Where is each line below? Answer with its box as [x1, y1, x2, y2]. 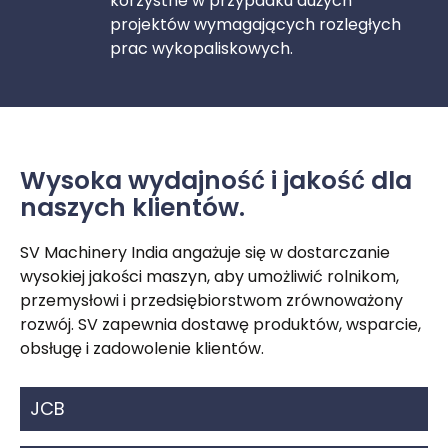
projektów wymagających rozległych [110, 12, 401, 36]
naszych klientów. [20, 189, 245, 225]
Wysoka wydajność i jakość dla [20, 162, 412, 198]
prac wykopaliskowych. [110, 36, 293, 60]
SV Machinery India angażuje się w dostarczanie [20, 240, 390, 264]
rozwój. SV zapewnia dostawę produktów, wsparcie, [20, 312, 421, 336]
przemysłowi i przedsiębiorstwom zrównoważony [20, 288, 403, 312]
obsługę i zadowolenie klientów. [20, 336, 264, 360]
